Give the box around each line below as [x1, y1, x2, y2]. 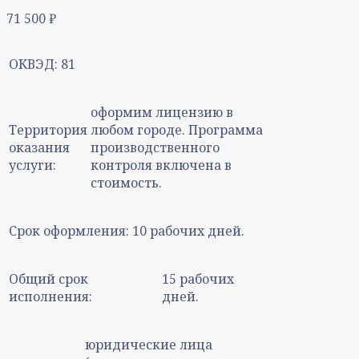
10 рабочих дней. [132, 221, 244, 240]
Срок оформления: [9, 221, 129, 240]
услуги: [9, 155, 56, 174]
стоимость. [91, 173, 162, 192]
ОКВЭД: [9, 54, 58, 73]
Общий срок [9, 269, 88, 288]
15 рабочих [162, 269, 234, 288]
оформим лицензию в [91, 103, 233, 121]
